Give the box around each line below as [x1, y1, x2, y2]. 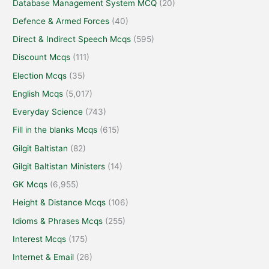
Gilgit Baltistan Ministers [13, 161, 106, 171]
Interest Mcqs [13, 234, 67, 244]
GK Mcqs [13, 180, 48, 190]
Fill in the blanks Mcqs [13, 125, 98, 135]
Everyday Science [13, 107, 83, 117]
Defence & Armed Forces [13, 16, 110, 26]
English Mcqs [13, 88, 64, 98]
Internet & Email [13, 252, 74, 262]
